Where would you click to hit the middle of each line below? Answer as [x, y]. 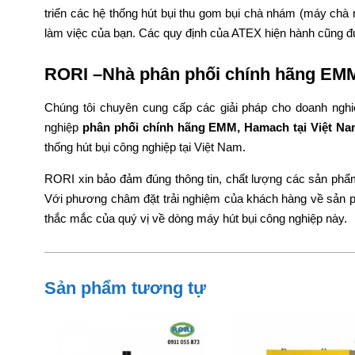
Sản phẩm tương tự [125, 288]
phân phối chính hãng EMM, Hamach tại [197, 128]
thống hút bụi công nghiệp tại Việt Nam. [145, 147]
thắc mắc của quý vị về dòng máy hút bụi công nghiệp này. [196, 219]
